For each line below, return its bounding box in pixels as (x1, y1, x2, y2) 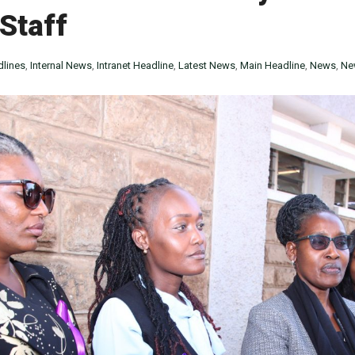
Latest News (178, 59, 235, 71)
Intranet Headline (97, 59, 174, 71)
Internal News (30, 59, 92, 71)
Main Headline (240, 59, 305, 71)
